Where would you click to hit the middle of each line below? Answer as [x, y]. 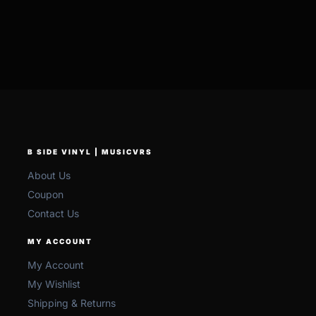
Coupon [45, 195]
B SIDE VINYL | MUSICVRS [90, 152]
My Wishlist [54, 284]
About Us [49, 176]
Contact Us [53, 214]
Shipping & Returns [72, 303]
